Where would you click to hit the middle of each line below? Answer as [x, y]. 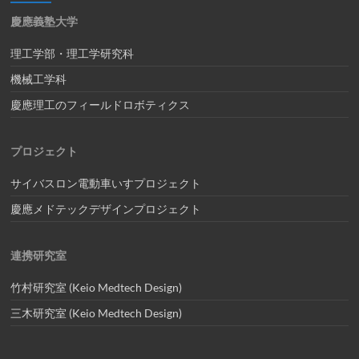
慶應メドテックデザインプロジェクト [106, 209]
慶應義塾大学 [44, 21]
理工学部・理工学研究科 [73, 53]
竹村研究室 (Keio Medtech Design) [97, 287]
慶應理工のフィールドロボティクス [101, 105]
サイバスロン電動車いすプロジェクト [106, 183]
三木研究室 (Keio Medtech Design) [97, 313]
